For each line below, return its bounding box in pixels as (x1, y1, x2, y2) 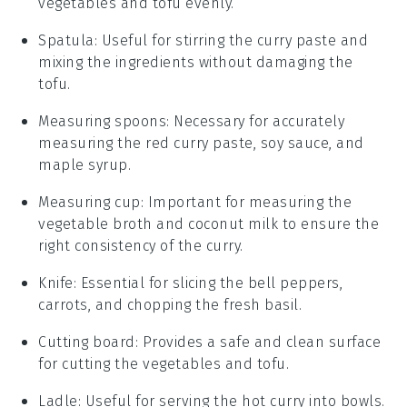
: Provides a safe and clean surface (134, 333, 382, 351)
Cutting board (38, 333, 135, 351)
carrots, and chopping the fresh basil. (38, 295, 303, 313)
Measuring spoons (38, 112, 167, 130)
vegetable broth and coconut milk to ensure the (38, 214, 380, 233)
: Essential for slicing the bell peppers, (73, 273, 343, 292)
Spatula (38, 31, 94, 49)
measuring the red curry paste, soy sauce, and (38, 134, 364, 152)
